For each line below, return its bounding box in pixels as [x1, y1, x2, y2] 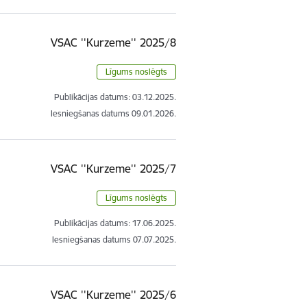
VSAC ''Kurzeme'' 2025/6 [51, 287, 177, 302]
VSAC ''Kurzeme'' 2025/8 [51, 35, 177, 49]
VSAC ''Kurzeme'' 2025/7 [51, 161, 177, 175]
